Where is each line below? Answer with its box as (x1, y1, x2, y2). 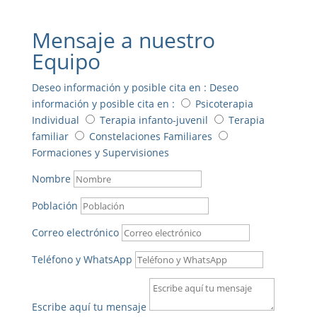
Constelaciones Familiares (88, 129, 212, 143)
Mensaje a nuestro (31, 25, 215, 54)
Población (31, 198, 78, 212)
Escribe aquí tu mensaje (31, 299, 146, 313)
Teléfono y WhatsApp (31, 252, 132, 266)
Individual (31, 113, 79, 127)
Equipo (31, 46, 100, 76)
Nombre (31, 171, 71, 185)
